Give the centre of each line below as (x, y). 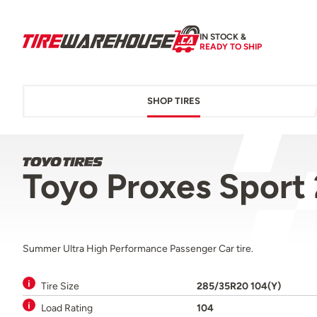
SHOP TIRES (173, 101)
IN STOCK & (223, 36)
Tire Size (60, 286)
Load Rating (67, 308)
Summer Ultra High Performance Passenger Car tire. (138, 249)
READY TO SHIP (231, 46)
